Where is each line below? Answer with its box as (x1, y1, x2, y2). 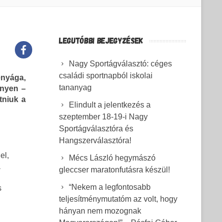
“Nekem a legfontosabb (69, 183, 151, 191)
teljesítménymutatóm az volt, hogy (59, 195, 177, 203)
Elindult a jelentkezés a (69, 101, 151, 109)
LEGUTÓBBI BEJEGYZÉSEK (59, 35, 143, 45)
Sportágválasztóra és (59, 124, 133, 133)
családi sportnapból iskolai (59, 71, 153, 80)
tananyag (59, 83, 92, 92)
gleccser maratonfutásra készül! (59, 166, 170, 174)
